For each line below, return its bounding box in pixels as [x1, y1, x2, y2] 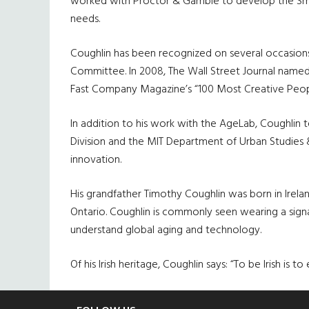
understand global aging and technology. [70, 221, 261, 240]
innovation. [70, 151, 121, 170]
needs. [70, 10, 100, 29]
